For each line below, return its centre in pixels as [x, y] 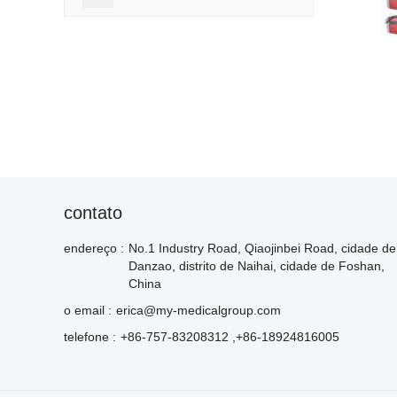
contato [93, 212]
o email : [88, 310]
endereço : [94, 248]
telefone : [90, 336]
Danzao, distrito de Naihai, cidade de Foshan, [257, 265]
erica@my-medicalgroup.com [198, 310]
